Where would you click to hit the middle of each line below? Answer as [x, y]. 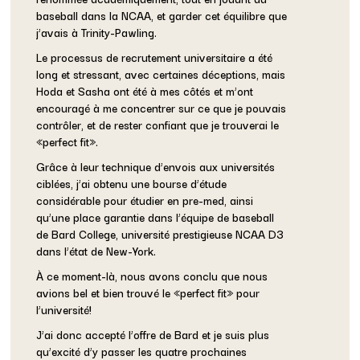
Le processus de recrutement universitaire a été [155, 57]
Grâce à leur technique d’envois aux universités [156, 166]
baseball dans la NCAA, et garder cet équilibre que [162, 15]
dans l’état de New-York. [96, 250]
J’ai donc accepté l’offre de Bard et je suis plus [153, 334]
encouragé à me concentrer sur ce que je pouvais [162, 107]
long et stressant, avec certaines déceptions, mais [161, 74]
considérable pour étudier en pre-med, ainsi [145, 200]
